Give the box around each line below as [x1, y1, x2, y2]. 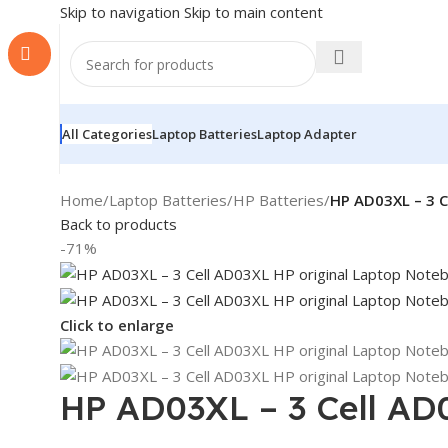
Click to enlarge [60, 315, 174, 336]
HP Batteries [233, 190, 324, 210]
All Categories [62, 124, 152, 143]
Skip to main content [184, 2, 323, 22]
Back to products [60, 214, 177, 234]
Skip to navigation [60, 2, 184, 22]
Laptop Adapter [257, 125, 357, 143]
